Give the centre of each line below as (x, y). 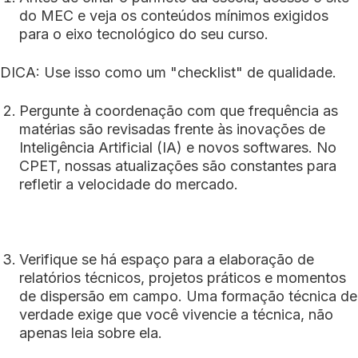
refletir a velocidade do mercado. (129, 185)
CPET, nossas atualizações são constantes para (178, 166)
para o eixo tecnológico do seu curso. (144, 34)
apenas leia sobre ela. (91, 333)
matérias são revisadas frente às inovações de (172, 129)
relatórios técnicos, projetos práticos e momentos (183, 278)
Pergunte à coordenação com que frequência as (179, 111)
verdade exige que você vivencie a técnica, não (176, 315)
